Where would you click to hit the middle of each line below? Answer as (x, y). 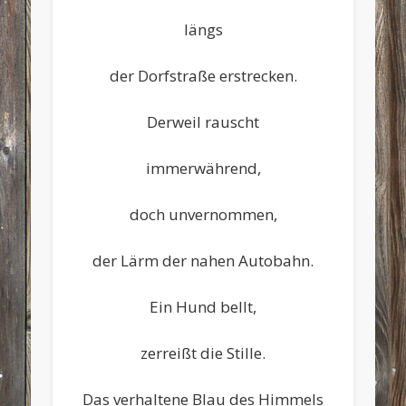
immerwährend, (203, 168)
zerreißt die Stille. (203, 353)
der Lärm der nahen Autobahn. (203, 260)
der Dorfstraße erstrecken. (203, 75)
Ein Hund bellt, (203, 306)
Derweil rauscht (203, 121)
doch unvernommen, (203, 214)
